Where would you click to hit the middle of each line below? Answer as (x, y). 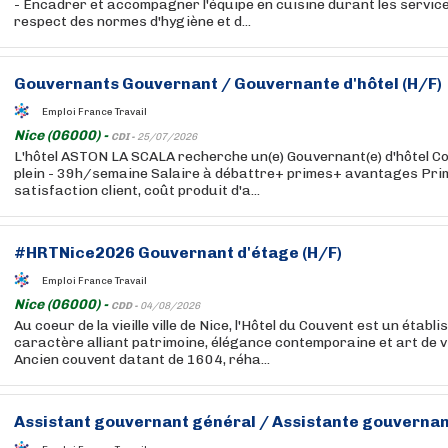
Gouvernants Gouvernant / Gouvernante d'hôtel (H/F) (228, 83)
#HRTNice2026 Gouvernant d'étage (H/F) (178, 252)
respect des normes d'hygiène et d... (132, 21)
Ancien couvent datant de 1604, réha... (142, 359)
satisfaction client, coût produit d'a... (137, 190)
